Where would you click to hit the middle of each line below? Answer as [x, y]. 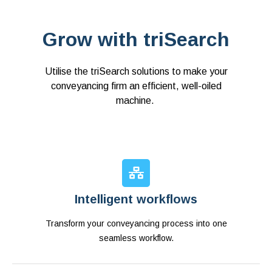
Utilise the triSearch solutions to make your [136, 72]
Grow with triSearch [136, 40]
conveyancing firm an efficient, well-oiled [136, 86]
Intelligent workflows [136, 199]
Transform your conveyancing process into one [136, 224]
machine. [136, 101]
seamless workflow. [136, 238]
